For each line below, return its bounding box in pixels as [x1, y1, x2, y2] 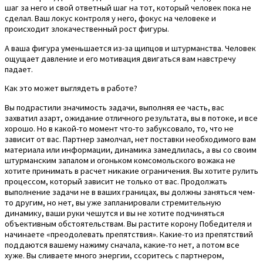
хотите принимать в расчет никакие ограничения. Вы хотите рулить [5, 165, 258, 176]
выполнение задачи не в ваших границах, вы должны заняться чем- [5, 186, 255, 197]
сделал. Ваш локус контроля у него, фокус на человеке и [5, 13, 216, 24]
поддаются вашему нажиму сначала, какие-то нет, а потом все [5, 239, 240, 250]
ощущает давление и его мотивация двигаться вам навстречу [5, 53, 236, 64]
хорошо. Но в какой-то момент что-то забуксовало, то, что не [5, 123, 234, 134]
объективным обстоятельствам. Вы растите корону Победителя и [5, 218, 252, 229]
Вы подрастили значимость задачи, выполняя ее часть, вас [5, 102, 224, 113]
